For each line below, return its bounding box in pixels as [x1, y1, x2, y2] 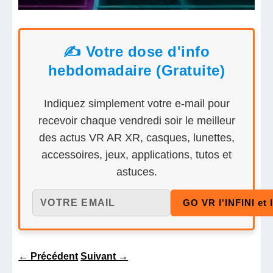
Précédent [30, 250, 79, 261]
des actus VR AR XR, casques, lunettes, [38, 131, 235, 144]
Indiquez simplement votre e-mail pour [43, 97, 230, 110]
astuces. [116, 165, 157, 178]
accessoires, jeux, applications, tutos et [41, 148, 232, 161]
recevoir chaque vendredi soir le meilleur [38, 114, 235, 127]
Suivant [80, 250, 116, 261]
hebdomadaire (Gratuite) [48, 62, 225, 79]
